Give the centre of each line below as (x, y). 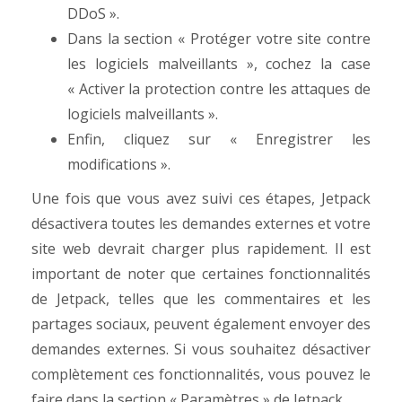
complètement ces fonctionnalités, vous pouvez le (201, 374)
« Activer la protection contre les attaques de (219, 89)
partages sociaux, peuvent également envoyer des (201, 324)
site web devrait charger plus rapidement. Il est (201, 249)
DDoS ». (95, 13)
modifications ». (121, 164)
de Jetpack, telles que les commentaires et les (201, 299)
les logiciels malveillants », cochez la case (219, 64)
